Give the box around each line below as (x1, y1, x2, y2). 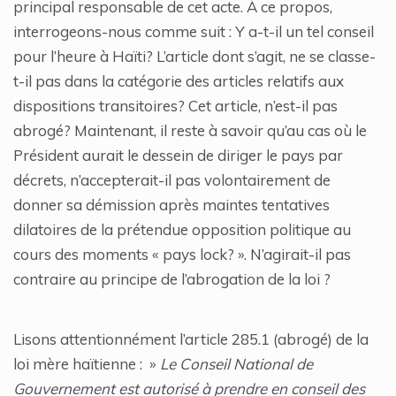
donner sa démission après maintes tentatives (13, 195, 330, 215)
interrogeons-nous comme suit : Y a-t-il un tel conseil (13, 22, 374, 42)
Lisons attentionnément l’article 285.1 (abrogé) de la (13, 330, 369, 349)
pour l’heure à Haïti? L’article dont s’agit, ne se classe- (13, 47, 376, 66)
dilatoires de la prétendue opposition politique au (13, 220, 351, 240)
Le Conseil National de (160, 354, 313, 374)
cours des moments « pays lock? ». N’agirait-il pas (13, 245, 351, 264)
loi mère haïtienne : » (13, 354, 160, 374)
